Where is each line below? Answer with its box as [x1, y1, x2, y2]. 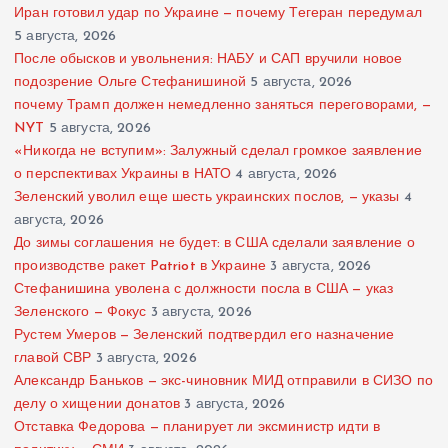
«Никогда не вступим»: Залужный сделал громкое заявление [14, 143, 422, 159]
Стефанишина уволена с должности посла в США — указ [14, 281, 394, 297]
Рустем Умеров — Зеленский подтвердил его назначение [14, 327, 395, 343]
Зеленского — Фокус [14, 304, 147, 320]
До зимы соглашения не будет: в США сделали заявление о [14, 235, 415, 251]
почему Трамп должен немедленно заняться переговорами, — [14, 97, 431, 113]
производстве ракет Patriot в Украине [14, 258, 267, 274]
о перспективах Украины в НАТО [14, 166, 232, 182]
